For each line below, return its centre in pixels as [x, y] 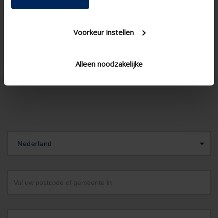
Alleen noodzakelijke [109, 64]
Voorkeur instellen [103, 32]
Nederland [35, 144]
